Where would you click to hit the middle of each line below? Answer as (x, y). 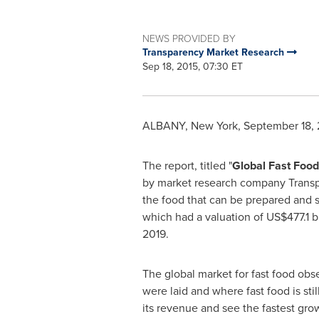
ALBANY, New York (190, 126)
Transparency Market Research (214, 52)
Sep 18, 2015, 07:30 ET (192, 67)
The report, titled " (187, 166)
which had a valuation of (204, 217)
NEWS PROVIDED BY (189, 38)
